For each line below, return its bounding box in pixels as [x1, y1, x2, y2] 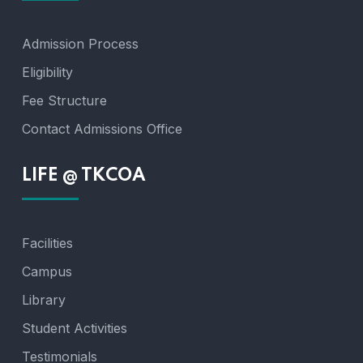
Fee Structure [22, 92, 107, 109]
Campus [22, 263, 72, 280]
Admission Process [22, 35, 139, 52]
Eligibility [22, 63, 73, 80]
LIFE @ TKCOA [22, 166, 146, 185]
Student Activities [22, 319, 127, 336]
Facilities [22, 234, 73, 251]
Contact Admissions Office [22, 120, 182, 137]
